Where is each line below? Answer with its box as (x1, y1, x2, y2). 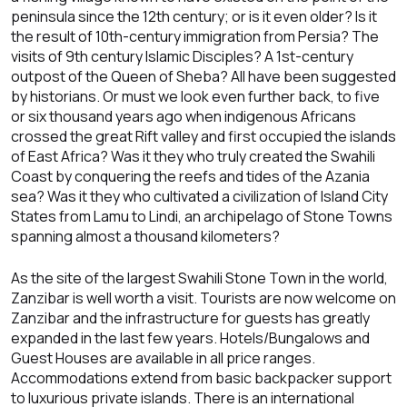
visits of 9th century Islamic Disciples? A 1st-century (11, 46, 353, 67)
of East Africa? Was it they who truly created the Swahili (11, 146, 375, 167)
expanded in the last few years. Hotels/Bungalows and (11, 328, 370, 349)
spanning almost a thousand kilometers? (11, 226, 280, 247)
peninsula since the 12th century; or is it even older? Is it (11, 6, 377, 27)
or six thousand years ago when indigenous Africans (11, 106, 356, 127)
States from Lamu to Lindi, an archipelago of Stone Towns (11, 206, 392, 227)
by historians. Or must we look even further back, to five (11, 86, 380, 107)
